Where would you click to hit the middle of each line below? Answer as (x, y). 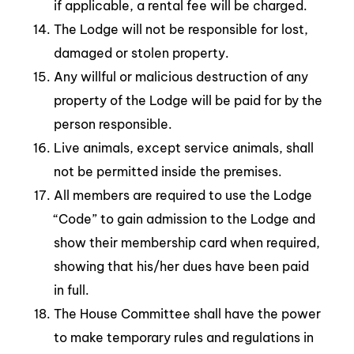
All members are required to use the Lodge (183, 195)
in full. (72, 290)
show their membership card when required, (187, 242)
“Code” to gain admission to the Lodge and (185, 218)
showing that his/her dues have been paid (181, 266)
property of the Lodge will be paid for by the (188, 100)
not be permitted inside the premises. (168, 171)
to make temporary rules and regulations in (184, 337)
